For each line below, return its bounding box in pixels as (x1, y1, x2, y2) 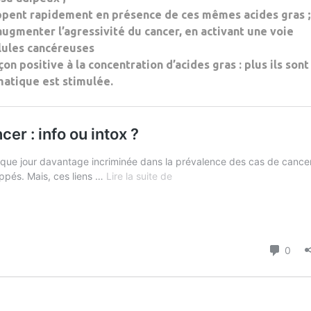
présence (109, 8, 162, 21)
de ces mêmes (162, 8, 244, 21)
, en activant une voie (179, 25, 294, 37)
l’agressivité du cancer (56, 25, 179, 37)
